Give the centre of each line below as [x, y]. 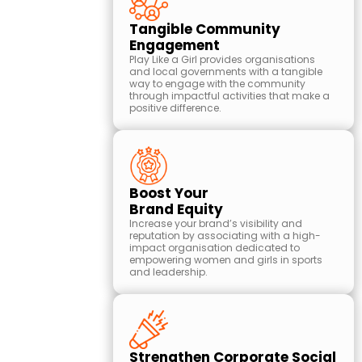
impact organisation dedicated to [215, 248]
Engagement [175, 45]
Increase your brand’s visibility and [216, 223]
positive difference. [175, 108]
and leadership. [168, 272]
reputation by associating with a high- [225, 236]
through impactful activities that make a [229, 96]
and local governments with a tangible [226, 72]
